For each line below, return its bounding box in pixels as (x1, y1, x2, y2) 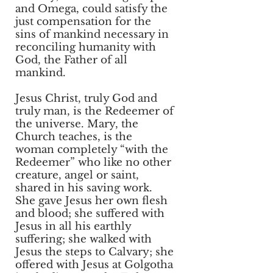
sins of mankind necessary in (15, 28, 169, 41)
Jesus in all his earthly (15, 220, 131, 233)
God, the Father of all (15, 54, 127, 66)
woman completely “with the (15, 143, 168, 156)
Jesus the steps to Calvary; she (15, 246, 174, 258)
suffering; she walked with (15, 233, 152, 246)
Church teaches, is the (15, 130, 132, 143)
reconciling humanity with (15, 41, 156, 54)
